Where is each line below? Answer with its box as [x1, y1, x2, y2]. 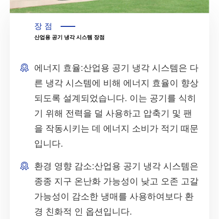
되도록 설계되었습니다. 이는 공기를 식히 [34, 93, 196, 103]
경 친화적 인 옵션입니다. [34, 206, 132, 217]
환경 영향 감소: [34, 161, 94, 171]
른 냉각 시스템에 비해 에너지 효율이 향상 [34, 78, 198, 88]
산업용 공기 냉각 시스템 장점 [34, 33, 105, 42]
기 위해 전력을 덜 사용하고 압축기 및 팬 [34, 108, 192, 118]
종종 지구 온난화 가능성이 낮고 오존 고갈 [34, 176, 198, 186]
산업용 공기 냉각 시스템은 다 [83, 63, 198, 73]
